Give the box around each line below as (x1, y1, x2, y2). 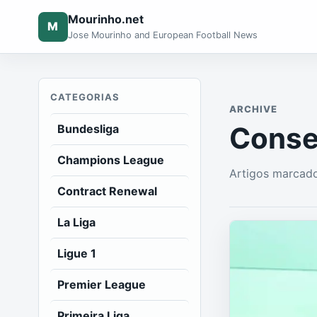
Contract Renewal (57, 184, 157, 198)
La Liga (57, 215, 96, 229)
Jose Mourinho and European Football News (67, 30, 258, 40)
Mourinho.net (67, 12, 144, 26)
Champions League (57, 153, 164, 167)
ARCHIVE (229, 103, 278, 115)
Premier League (57, 277, 146, 292)
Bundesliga (57, 122, 119, 136)
